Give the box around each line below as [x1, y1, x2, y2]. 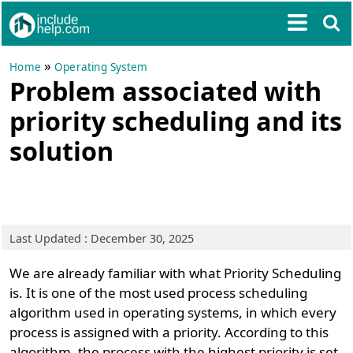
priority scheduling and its [9, 103, 343, 138]
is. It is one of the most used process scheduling [9, 284, 308, 302]
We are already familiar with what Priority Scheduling [9, 264, 342, 282]
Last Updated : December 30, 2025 [9, 231, 195, 246]
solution [9, 133, 114, 168]
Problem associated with [9, 73, 322, 108]
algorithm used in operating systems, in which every [9, 303, 337, 321]
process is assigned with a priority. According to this [9, 323, 329, 341]
